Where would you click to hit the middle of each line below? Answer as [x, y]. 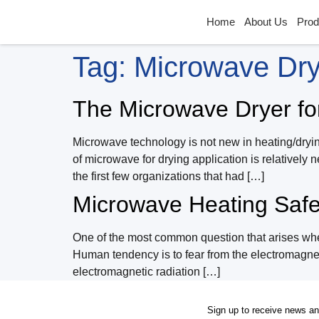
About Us [266, 22]
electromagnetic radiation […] [146, 272]
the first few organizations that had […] [168, 176]
